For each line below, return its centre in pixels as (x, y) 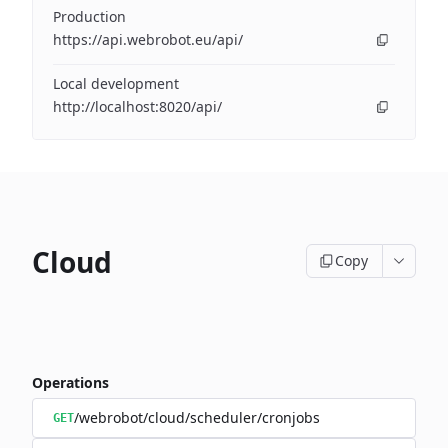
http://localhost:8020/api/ (137, 106)
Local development (116, 83)
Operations (70, 382)
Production (89, 16)
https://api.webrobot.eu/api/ (148, 39)
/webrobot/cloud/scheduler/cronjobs (197, 417)
